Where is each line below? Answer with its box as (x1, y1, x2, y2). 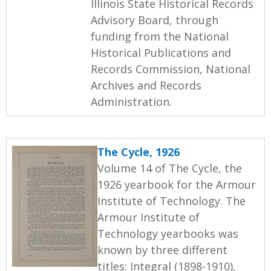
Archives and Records (91, 77, 201, 93)
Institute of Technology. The (97, 193, 246, 208)
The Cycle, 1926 (97, 144, 180, 159)
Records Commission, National (91, 61, 250, 76)
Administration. (91, 94, 172, 109)
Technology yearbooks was (97, 226, 238, 241)
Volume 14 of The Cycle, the (97, 160, 242, 175)
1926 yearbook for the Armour (97, 177, 256, 192)
